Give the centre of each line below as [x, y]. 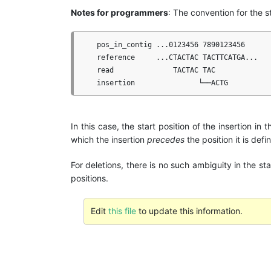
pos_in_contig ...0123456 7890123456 [162, 44]
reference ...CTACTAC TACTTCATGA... [169, 57]
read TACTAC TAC [148, 70]
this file [122, 211]
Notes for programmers [119, 12]
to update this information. [189, 211]
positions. [90, 178]
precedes [166, 139]
